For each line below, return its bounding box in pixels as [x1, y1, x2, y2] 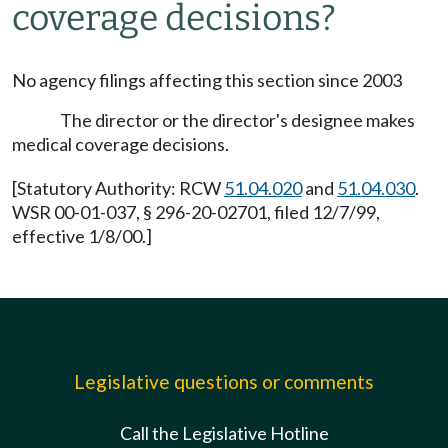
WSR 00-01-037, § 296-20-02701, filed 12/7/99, [12, 201, 380, 223]
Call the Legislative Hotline [119, 422, 329, 444]
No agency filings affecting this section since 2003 [12, 69, 402, 91]
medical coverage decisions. [12, 133, 229, 155]
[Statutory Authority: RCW [12, 177, 224, 199]
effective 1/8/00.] [12, 225, 152, 247]
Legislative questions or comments [74, 370, 374, 393]
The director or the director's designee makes [60, 109, 415, 131]
